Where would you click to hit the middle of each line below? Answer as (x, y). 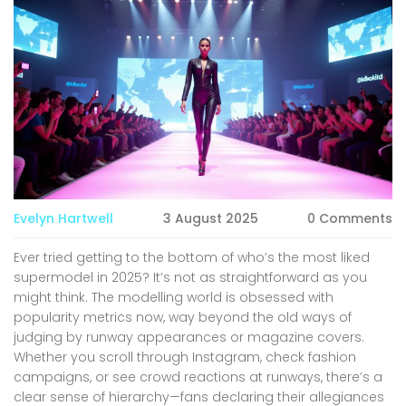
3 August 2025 (210, 219)
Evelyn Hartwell (63, 219)
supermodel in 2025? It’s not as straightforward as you (190, 278)
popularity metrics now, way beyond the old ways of (183, 318)
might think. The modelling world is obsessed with (174, 298)
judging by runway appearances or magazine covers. (189, 338)
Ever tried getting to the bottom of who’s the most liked (192, 258)
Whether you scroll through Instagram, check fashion (185, 358)
